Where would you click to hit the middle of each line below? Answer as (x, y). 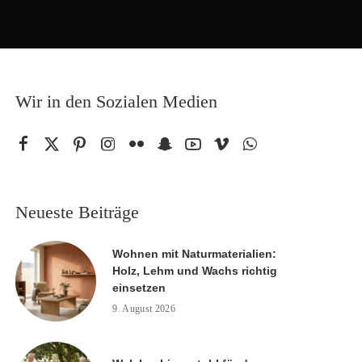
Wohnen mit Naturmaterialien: (195, 254)
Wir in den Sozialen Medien (117, 101)
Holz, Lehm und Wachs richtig (195, 271)
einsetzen (139, 288)
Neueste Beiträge (78, 212)
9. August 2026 (144, 309)
